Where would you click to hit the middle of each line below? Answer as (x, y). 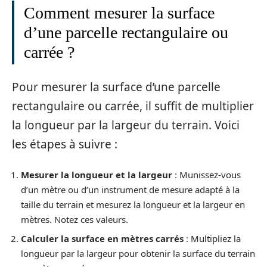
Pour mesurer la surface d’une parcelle (116, 87)
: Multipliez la (212, 238)
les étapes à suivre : (65, 144)
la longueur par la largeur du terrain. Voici (126, 125)
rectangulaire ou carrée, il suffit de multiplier (133, 106)
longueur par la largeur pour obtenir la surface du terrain (138, 253)
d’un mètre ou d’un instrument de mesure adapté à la (130, 189)
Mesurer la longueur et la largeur (97, 174)
